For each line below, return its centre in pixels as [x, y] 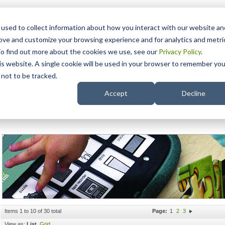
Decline [193, 93]
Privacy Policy [180, 51]
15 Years [17, 12]
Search [198, 89]
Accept [116, 93]
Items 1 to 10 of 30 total [33, 211]
